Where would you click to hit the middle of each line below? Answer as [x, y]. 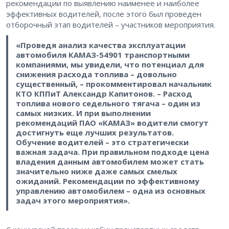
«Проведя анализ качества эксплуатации [100, 45]
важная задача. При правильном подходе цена [112, 152]
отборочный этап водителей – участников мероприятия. [112, 25]
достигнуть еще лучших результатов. [95, 133]
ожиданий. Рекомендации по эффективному [107, 181]
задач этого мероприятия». [73, 201]
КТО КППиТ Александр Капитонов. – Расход [104, 94]
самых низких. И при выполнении [83, 113]
